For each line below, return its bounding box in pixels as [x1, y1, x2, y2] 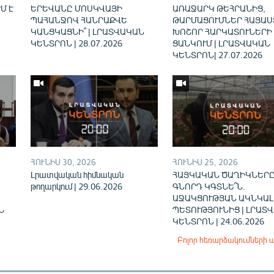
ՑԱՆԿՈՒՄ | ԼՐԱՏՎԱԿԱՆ [172, 37, 270, 48]
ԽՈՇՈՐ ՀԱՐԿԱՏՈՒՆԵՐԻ [172, 26, 272, 37]
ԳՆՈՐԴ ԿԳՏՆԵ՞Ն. [172, 180, 245, 191]
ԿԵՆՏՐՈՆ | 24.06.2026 [172, 215, 264, 226]
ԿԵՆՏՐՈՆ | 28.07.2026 [30, 37, 122, 48]
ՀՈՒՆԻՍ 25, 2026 [172, 157, 238, 167]
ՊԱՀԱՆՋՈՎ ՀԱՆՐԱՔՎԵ [30, 14, 127, 25]
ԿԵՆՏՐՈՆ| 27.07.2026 [172, 49, 262, 60]
